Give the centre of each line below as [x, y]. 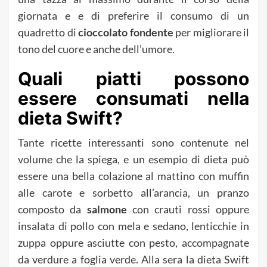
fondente [151, 32]
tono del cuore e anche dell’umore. [96, 49]
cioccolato [103, 32]
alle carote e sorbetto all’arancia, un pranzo [133, 192]
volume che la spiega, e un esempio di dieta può [133, 159]
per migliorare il [211, 32]
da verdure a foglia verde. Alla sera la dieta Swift [133, 259]
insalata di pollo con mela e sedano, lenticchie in [133, 226]
